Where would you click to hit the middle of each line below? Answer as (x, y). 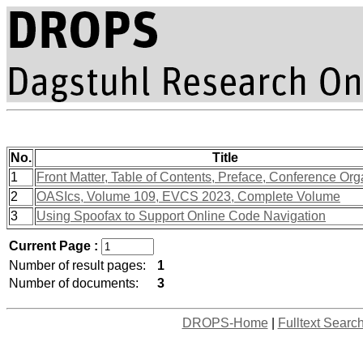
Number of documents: (74, 283)
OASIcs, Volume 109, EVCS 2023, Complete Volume (188, 196)
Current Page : (55, 246)
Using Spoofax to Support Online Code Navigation (181, 216)
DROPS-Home (225, 323)
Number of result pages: (77, 265)
